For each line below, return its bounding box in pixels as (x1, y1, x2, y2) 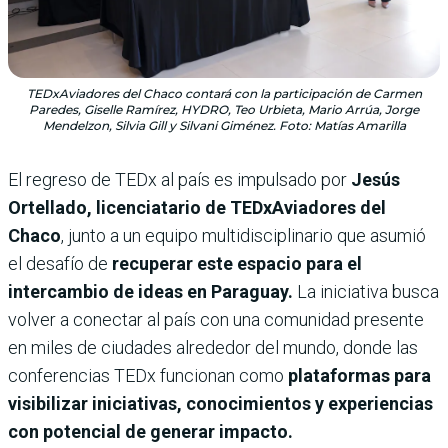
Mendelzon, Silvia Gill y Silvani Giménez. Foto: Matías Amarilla (42, 117, 406, 133)
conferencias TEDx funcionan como (8, 364, 288, 386)
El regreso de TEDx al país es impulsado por (8, 168, 351, 190)
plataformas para (288, 364, 431, 386)
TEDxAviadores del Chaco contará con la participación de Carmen (26, 85, 422, 101)
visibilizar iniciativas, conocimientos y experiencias (8, 392, 433, 414)
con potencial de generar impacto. (8, 420, 293, 442)
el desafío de (8, 252, 108, 274)
